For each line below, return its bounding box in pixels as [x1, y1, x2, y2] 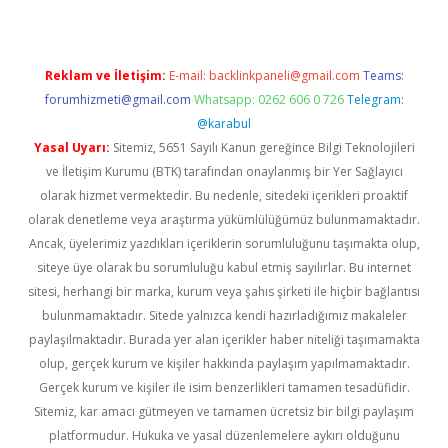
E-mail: [168, 67, 209, 84]
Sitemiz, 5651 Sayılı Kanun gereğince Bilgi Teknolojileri [109, 139, 415, 156]
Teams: [362, 67, 404, 84]
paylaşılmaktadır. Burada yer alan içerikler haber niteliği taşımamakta [28, 331, 420, 348]
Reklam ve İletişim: [44, 67, 166, 84]
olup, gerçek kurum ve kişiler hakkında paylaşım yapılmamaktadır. [38, 355, 410, 372]
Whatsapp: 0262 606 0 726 [193, 91, 344, 108]
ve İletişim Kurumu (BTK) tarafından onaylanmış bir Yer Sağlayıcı [45, 163, 403, 180]
